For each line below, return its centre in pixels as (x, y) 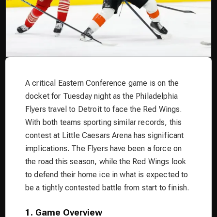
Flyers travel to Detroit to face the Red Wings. (104, 109)
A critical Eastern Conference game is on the (102, 83)
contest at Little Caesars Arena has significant (105, 135)
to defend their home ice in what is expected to (107, 174)
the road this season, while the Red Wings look (106, 161)
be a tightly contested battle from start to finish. (107, 187)
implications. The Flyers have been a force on (104, 148)
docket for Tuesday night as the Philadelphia (102, 96)
